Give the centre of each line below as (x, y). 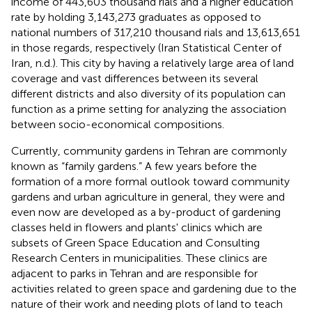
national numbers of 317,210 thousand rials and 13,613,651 (156, 32)
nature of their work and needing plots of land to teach (147, 304)
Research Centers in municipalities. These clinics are (139, 258)
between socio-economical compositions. (118, 124)
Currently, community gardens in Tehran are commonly (149, 150)
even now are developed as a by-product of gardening (146, 212)
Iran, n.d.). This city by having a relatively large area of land (153, 63)
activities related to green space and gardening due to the (154, 288)
